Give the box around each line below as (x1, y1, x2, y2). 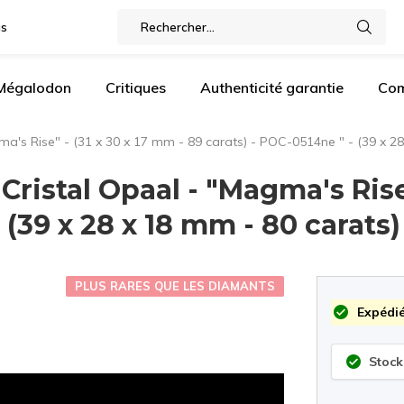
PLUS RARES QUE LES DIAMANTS (75, 279, 276, 293)
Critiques (106, 78, 166, 96)
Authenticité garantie (200, 78, 344, 96)
